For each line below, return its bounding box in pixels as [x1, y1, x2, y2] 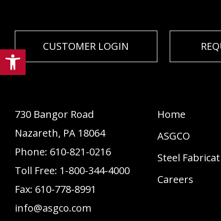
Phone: [15, 145, 50, 158]
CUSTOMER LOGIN [43, 39, 129, 53]
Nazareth [15, 126, 58, 140]
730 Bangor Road [15, 108, 94, 121]
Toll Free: [15, 164, 60, 177]
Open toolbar [4, 43, 58, 64]
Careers [157, 173, 194, 186]
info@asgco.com [15, 201, 91, 215]
